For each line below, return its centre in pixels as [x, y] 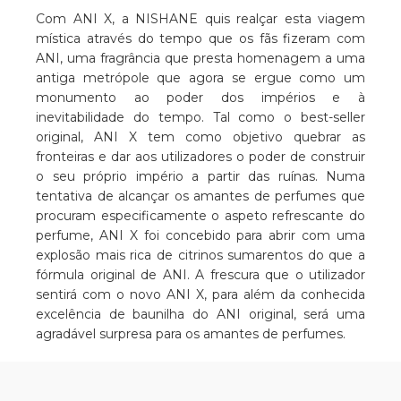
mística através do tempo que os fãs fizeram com [200, 39]
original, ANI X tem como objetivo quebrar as [200, 137]
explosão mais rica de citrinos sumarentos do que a [200, 256]
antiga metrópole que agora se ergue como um [200, 78]
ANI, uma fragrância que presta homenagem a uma [200, 59]
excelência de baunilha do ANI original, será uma [200, 315]
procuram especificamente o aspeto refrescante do [200, 216]
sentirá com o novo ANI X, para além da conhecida [200, 295]
